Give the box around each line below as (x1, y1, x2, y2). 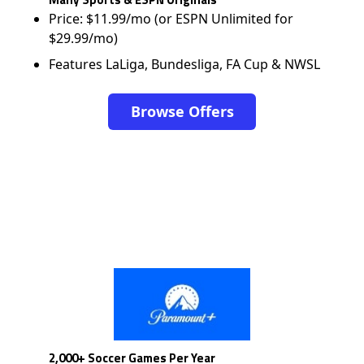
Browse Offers (130, 102, 234, 121)
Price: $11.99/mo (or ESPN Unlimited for (49, 10, 294, 28)
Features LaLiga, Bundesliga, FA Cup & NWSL (49, 55, 321, 73)
